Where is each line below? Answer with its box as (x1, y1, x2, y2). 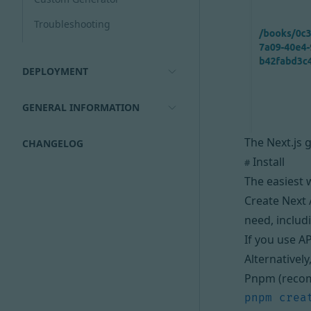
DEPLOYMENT (22, 65, 88, 78)
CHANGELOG (22, 137, 83, 150)
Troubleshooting (34, 17, 110, 31)
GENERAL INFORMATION (22, 101, 140, 114)
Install (250, 154, 285, 169)
